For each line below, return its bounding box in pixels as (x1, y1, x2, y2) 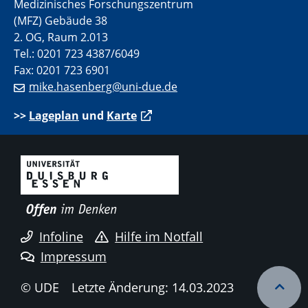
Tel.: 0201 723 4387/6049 (14, 45, 140, 61)
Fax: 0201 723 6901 (14, 62, 110, 78)
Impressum (40, 248, 107, 265)
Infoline (38, 228, 83, 245)
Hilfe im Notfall (115, 228, 203, 245)
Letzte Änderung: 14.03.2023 (71, 278, 234, 296)
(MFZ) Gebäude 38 (14, 12, 107, 28)
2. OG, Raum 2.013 (14, 29, 108, 45)
